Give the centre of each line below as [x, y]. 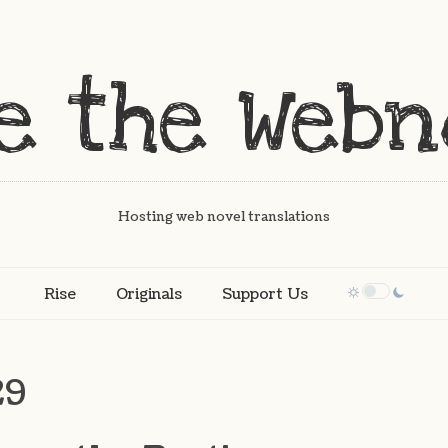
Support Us [265, 293]
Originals [149, 293]
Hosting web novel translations [224, 217]
